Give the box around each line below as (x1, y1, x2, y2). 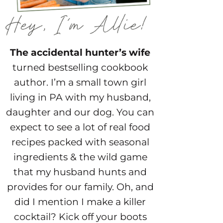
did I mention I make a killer (14, 196, 146, 208)
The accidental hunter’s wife (10, 46, 151, 58)
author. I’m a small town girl (14, 76, 147, 88)
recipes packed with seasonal (11, 136, 149, 148)
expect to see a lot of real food (10, 121, 151, 133)
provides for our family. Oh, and (6, 181, 154, 193)
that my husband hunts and (13, 166, 147, 178)
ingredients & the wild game (13, 151, 147, 163)
